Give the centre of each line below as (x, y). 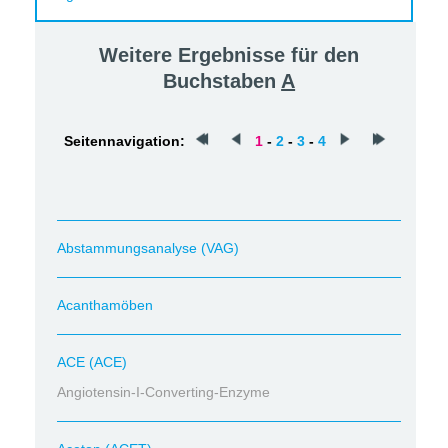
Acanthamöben (105, 305)
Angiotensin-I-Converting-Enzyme (163, 392)
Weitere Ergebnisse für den (229, 55)
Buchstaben (222, 81)
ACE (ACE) (92, 362)
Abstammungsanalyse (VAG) (148, 248)
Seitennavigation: (124, 141)
